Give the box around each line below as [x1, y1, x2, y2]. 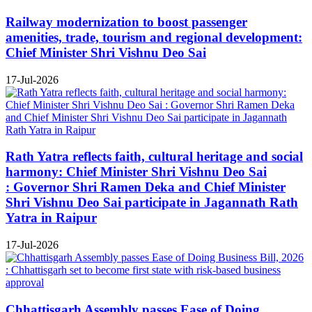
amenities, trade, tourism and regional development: [6, 29, 302, 45]
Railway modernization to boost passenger [6, 14, 247, 29]
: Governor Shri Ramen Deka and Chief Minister [6, 180, 286, 195]
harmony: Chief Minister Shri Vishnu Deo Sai [6, 164, 267, 180]
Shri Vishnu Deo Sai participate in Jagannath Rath [6, 195, 298, 210]
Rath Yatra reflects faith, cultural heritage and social [6, 149, 303, 164]
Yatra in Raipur [6, 210, 97, 226]
